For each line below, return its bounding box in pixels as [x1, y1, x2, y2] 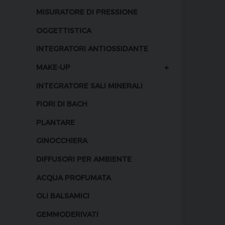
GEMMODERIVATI [36, 209, 98, 218]
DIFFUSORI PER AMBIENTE [36, 155, 132, 163]
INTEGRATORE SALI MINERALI [36, 81, 143, 90]
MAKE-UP [36, 63, 70, 72]
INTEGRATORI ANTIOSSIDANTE [36, 44, 148, 53]
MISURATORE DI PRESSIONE [36, 8, 138, 17]
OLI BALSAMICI [36, 191, 89, 200]
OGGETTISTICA [36, 26, 91, 35]
